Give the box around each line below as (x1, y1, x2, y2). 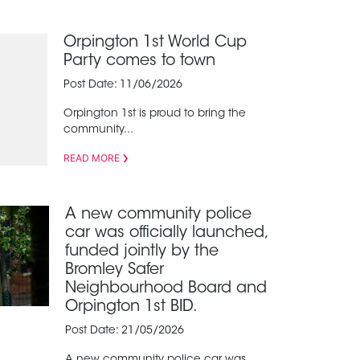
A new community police (65, 207, 252, 223)
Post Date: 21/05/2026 (65, 325, 184, 337)
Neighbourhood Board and (65, 281, 267, 297)
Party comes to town (63, 54, 216, 70)
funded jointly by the (65, 244, 219, 260)
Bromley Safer (65, 263, 164, 279)
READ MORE (63, 152, 121, 165)
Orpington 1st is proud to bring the (63, 108, 247, 121)
